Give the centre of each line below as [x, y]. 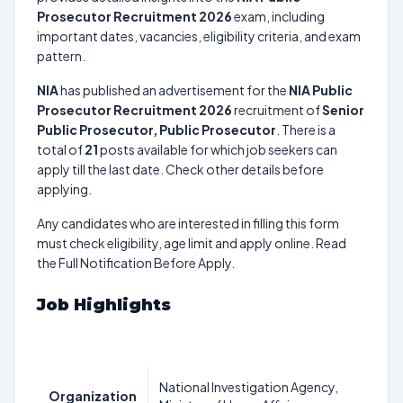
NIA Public [321, 90]
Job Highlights [104, 305]
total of [61, 149]
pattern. [61, 56]
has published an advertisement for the [174, 90]
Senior [343, 110]
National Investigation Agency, [249, 387]
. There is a [306, 130]
